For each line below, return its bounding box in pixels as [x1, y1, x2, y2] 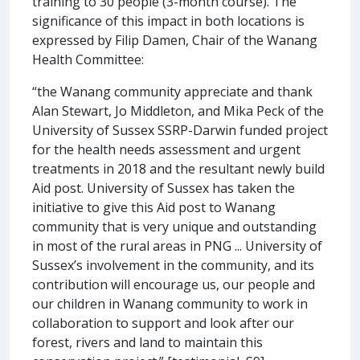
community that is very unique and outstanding [32, 217, 317, 235]
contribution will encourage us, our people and [32, 275, 315, 293]
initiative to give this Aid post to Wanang [32, 198, 276, 216]
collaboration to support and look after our [32, 313, 294, 332]
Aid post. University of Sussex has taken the [32, 178, 295, 197]
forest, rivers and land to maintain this [32, 333, 263, 351]
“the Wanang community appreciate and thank [32, 82, 313, 100]
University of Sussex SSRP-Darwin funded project [32, 121, 328, 139]
